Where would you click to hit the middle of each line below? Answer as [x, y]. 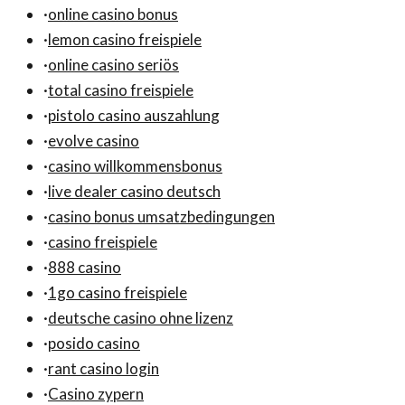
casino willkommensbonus [135, 166]
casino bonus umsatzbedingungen [161, 217]
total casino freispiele [121, 90]
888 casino [85, 268]
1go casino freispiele [118, 293]
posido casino [94, 344]
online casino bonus [113, 14]
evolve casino [94, 141]
